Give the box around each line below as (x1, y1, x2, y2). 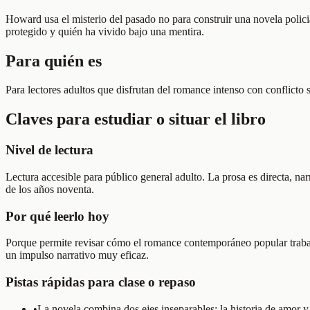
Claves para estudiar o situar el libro (6, 110, 266, 129)
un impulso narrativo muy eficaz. (6, 249, 149, 262)
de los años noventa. (6, 183, 94, 195)
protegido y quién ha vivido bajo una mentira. (6, 25, 204, 37)
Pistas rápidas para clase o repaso (6, 275, 196, 290)
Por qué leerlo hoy (6, 208, 109, 224)
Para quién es (6, 51, 102, 70)
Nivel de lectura (6, 143, 93, 158)
